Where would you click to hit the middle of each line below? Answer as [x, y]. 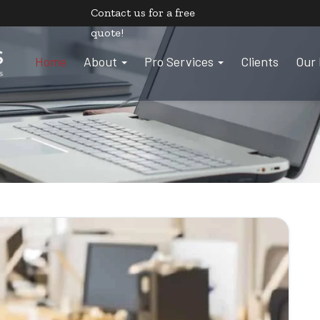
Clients [260, 61]
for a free [170, 12]
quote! [107, 32]
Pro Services [179, 61]
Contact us [118, 12]
